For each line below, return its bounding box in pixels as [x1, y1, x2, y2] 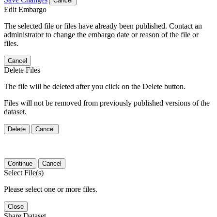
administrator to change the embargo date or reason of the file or [4, 30, 199, 39]
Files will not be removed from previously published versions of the [4, 98, 210, 107]
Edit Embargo [4, 5, 46, 14]
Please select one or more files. [4, 185, 97, 193]
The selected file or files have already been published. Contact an [4, 21, 202, 30]
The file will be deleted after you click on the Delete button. [4, 82, 186, 91]
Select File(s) [4, 168, 44, 177]
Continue [8, 159, 32, 167]
